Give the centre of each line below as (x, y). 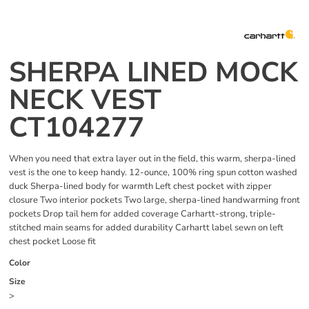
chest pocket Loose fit (52, 242)
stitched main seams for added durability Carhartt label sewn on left (146, 228)
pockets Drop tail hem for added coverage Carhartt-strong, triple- (142, 214)
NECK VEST (85, 100)
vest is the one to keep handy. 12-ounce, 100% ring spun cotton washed (153, 173)
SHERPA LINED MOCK (153, 73)
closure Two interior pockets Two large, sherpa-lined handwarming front (154, 200)
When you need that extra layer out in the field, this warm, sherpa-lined (152, 159)
